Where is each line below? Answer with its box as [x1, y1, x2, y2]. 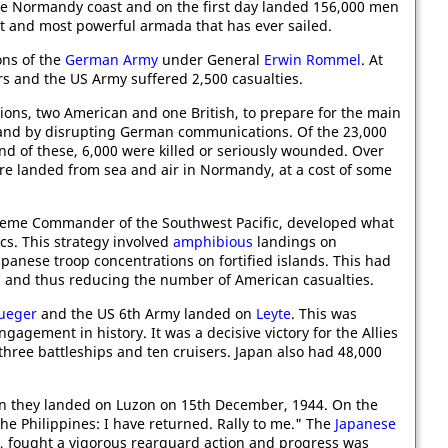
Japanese [335, 414, 396, 433]
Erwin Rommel [264, 50, 361, 69]
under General [158, 50, 264, 69]
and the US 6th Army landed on [37, 304, 256, 323]
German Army [65, 50, 158, 69]
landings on [253, 232, 337, 251]
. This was [291, 304, 357, 323]
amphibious [173, 232, 253, 251]
